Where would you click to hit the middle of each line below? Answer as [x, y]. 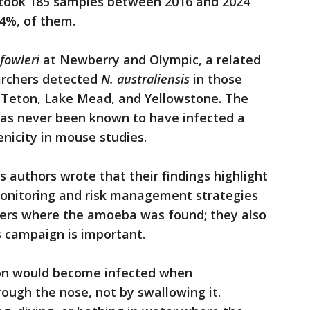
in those [218, 79]
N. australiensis [147, 79]
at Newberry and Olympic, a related [150, 60]
